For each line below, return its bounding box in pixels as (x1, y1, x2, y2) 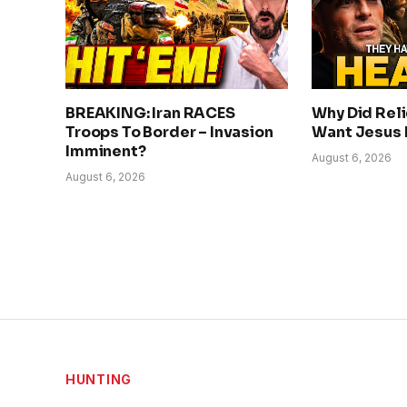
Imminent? (65, 141, 146, 161)
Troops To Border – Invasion (65, 122, 273, 142)
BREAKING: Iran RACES (65, 103, 235, 123)
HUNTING (65, 371, 132, 387)
